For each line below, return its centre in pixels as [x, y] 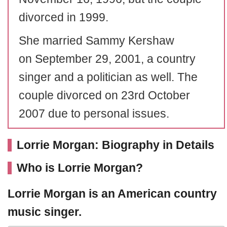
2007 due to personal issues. [94, 113]
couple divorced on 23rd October [104, 95]
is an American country [151, 194]
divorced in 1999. [64, 17]
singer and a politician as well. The [108, 77]
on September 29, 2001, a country [107, 59]
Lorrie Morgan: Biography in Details [116, 145]
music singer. [45, 212]
